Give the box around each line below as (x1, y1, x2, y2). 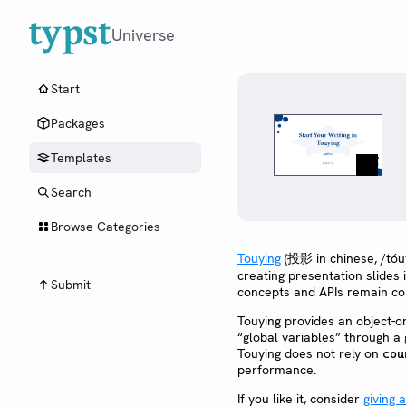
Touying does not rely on (237, 345, 382, 362)
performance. (237, 362, 316, 379)
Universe (111, 24, 175, 45)
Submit (51, 276, 91, 293)
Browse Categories (51, 218, 160, 235)
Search (51, 184, 92, 200)
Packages (51, 115, 105, 131)
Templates (51, 150, 111, 166)
